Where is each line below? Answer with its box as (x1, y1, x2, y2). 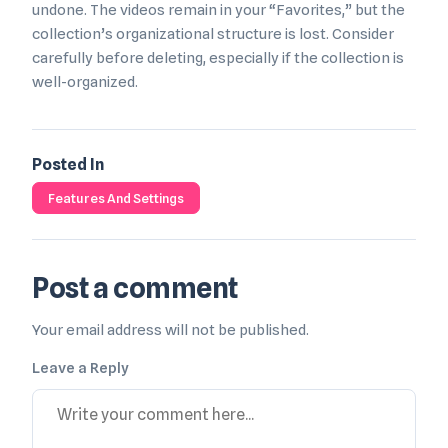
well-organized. (32, 73, 138, 92)
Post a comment (32, 271, 238, 306)
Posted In (32, 155, 104, 175)
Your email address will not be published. (32, 321, 309, 340)
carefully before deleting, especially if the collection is (32, 49, 404, 68)
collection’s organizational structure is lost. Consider (32, 25, 394, 44)
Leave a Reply (32, 359, 129, 378)
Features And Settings (48, 190, 184, 207)
